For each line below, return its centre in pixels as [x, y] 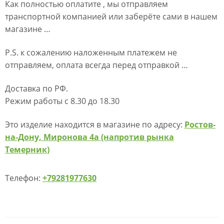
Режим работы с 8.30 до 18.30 [62, 101]
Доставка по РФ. [36, 89]
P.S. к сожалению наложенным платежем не [91, 53]
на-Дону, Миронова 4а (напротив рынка [89, 137]
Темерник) [27, 150]
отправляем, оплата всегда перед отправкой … [96, 65]
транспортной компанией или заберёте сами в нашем [111, 17]
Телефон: [24, 178]
